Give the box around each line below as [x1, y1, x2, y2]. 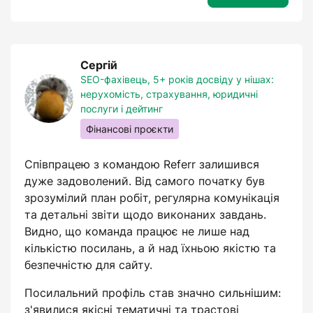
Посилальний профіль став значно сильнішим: [24, 286, 281, 300]
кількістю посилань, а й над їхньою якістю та [24, 241, 276, 255]
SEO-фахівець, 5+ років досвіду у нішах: [80, 73, 274, 85]
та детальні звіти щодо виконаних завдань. [24, 208, 266, 221]
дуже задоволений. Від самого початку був [24, 174, 265, 188]
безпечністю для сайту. [24, 258, 152, 272]
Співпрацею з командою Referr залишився [24, 157, 259, 171]
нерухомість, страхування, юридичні [80, 88, 258, 100]
